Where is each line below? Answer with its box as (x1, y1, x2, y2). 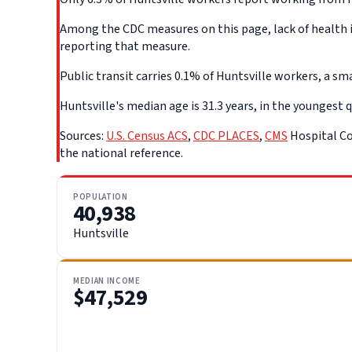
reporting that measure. (60, 37, 190, 55)
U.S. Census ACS (106, 126, 188, 145)
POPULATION (73, 190, 128, 203)
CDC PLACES (193, 126, 259, 145)
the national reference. (60, 144, 183, 162)
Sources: (60, 126, 106, 145)
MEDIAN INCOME (73, 274, 141, 287)
